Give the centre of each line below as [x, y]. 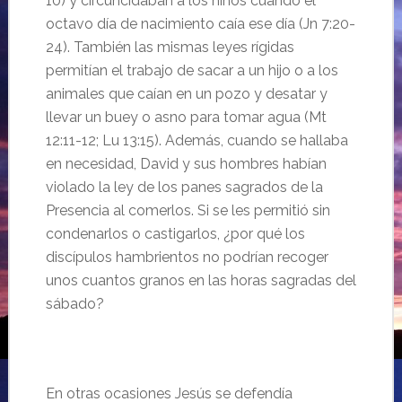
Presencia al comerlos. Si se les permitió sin [188, 210]
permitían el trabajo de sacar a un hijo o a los [192, 70]
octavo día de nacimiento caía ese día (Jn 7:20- [200, 24]
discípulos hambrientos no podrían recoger [187, 257]
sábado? [74, 304]
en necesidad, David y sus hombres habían [186, 164]
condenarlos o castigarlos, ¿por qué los [175, 234]
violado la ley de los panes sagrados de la [184, 187]
